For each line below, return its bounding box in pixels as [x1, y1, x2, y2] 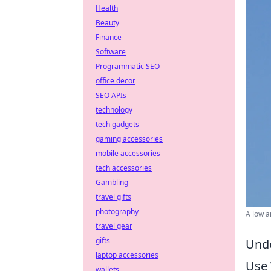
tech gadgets [96, 119, 139, 129]
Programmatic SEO [96, 61, 160, 71]
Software [96, 47, 126, 57]
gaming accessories [96, 134, 163, 144]
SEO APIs [96, 90, 126, 100]
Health [96, 3, 118, 13]
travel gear [96, 221, 132, 231]
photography [96, 206, 139, 217]
